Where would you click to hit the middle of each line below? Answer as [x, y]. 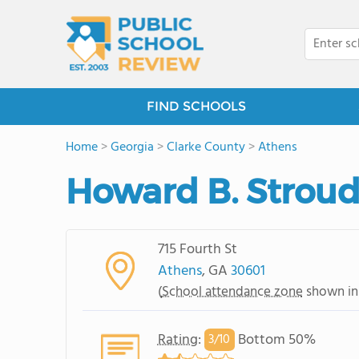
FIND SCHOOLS [196, 106]
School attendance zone [232, 292]
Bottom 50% [275, 340]
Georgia [132, 147]
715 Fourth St [197, 249]
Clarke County [206, 147]
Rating [177, 340]
